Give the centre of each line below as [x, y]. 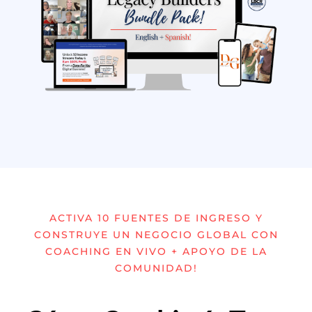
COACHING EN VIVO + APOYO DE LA [156, 251]
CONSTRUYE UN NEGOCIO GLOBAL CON [156, 235]
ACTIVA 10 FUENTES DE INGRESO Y [156, 218]
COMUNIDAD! [156, 268]
